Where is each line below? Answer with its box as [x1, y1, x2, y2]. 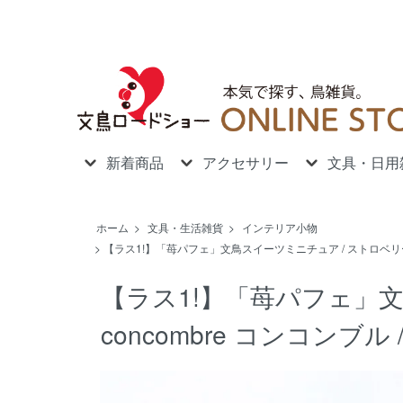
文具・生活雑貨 [148, 219, 223, 235]
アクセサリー [202, 152, 289, 174]
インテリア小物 [242, 219, 318, 235]
